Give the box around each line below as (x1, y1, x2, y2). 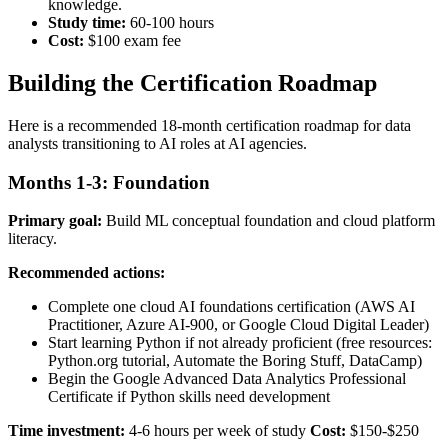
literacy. (8, 230, 57, 248)
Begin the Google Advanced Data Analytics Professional (48, 370, 406, 388)
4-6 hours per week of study (125, 422, 310, 440)
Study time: (48, 14, 126, 32)
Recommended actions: (8, 264, 165, 282)
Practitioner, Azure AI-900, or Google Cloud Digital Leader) (48, 316, 429, 334)
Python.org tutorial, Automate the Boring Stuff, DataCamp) (48, 352, 422, 370)
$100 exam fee (84, 32, 181, 50)
